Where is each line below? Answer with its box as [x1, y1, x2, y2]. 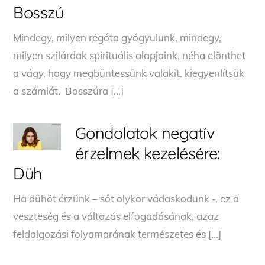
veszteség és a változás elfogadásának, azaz [13, 209, 219, 222]
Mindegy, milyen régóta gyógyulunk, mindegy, [13, 31, 222, 44]
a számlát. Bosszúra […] [13, 84, 124, 97]
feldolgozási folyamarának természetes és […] [13, 227, 222, 240]
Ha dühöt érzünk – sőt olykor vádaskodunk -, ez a [13, 192, 240, 205]
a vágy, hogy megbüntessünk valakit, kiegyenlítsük [13, 66, 245, 79]
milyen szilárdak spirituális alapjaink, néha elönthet [13, 49, 246, 62]
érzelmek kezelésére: [75, 143, 220, 163]
